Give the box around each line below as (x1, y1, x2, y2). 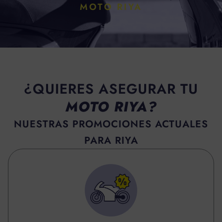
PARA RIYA (84, 133, 138, 148)
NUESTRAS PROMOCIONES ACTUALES (14, 116, 208, 131)
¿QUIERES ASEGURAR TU (24, 78, 198, 99)
